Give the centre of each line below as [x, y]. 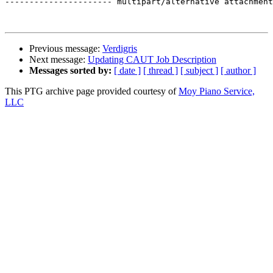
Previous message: [66, 49]
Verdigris [120, 49]
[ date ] [127, 71]
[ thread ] [161, 71]
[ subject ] [199, 71]
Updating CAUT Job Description [152, 60]
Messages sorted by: [70, 71]
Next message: [58, 60]
